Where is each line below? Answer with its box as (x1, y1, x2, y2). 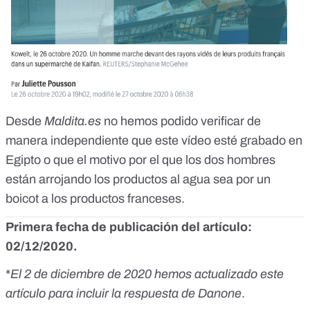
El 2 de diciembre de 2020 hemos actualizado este (10, 267, 284, 282)
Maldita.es (44, 114, 104, 129)
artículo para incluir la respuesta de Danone (6, 286, 241, 301)
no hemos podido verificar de (104, 114, 261, 129)
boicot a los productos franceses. (6, 192, 185, 206)
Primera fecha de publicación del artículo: (6, 220, 252, 235)
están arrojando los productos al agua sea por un (6, 172, 271, 187)
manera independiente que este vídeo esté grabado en (6, 134, 302, 148)
